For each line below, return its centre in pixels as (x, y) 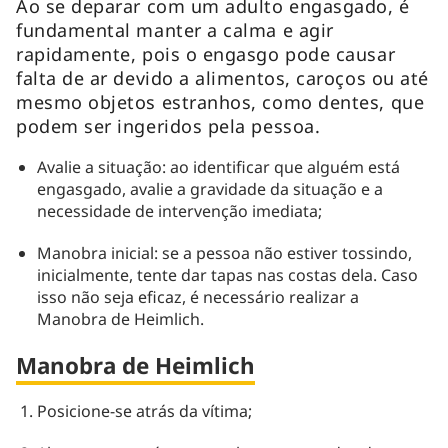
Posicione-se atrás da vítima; (144, 410)
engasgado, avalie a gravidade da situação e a (209, 188)
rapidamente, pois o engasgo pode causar (206, 53)
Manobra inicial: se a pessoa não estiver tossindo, (224, 252)
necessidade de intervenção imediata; (179, 210)
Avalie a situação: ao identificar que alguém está (218, 166)
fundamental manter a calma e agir (175, 29)
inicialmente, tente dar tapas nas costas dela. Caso (227, 274)
